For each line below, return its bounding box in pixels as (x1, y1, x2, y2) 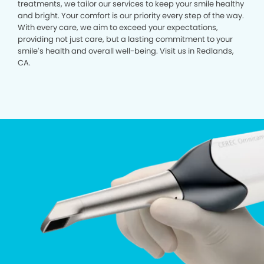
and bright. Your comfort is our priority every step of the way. (18, 10, 244, 21)
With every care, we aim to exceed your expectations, (18, 22, 218, 33)
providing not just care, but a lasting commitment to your (18, 34, 233, 45)
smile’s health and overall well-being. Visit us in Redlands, (18, 45, 234, 57)
